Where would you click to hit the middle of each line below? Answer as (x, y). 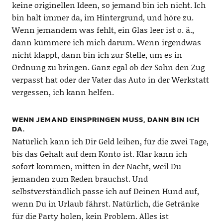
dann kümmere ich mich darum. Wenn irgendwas (106, 42)
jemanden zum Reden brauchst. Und (80, 178)
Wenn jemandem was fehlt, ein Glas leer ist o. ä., (103, 29)
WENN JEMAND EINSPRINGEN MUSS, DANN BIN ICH (106, 119)
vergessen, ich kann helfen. (63, 92)
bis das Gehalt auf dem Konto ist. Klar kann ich (99, 153)
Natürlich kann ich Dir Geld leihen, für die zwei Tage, (110, 141)
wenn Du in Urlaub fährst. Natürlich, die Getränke (105, 203)
